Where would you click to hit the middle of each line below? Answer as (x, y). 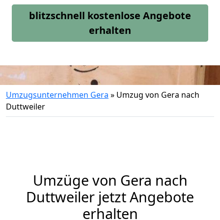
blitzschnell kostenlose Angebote (110, 15)
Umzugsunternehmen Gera (57, 95)
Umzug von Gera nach (158, 95)
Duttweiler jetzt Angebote (110, 197)
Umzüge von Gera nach (110, 180)
